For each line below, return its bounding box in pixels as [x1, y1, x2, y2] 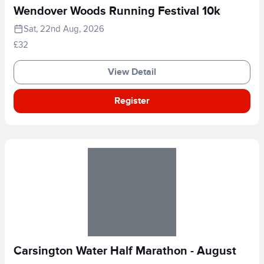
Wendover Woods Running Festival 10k [14, 4, 220, 18]
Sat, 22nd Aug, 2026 [24, 23, 104, 34]
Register [114, 95, 150, 107]
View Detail [108, 66, 156, 78]
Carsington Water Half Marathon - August [14, 243, 236, 258]
